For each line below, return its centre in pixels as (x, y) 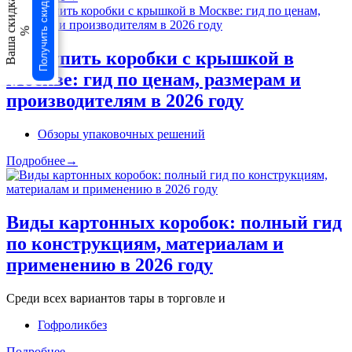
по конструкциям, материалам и (145, 243)
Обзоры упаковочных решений (121, 134)
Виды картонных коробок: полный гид (174, 222)
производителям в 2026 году (125, 101)
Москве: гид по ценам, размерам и (154, 80)
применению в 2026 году (110, 264)
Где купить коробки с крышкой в (150, 59)
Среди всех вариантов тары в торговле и (116, 298)
